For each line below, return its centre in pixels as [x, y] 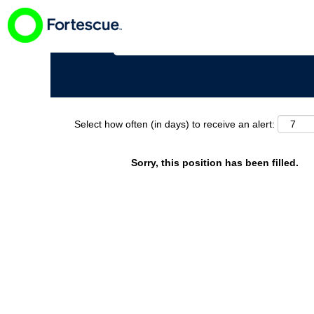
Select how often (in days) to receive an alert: [175, 124]
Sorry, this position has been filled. [215, 163]
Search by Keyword [157, 28]
